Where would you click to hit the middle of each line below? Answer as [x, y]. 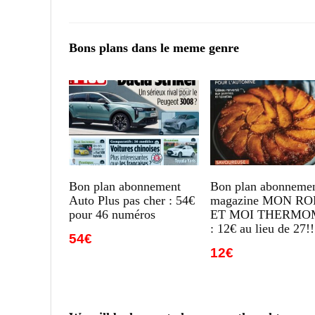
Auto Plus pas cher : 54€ [132, 200]
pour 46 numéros [112, 214]
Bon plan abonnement [125, 186]
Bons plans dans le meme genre [154, 47]
